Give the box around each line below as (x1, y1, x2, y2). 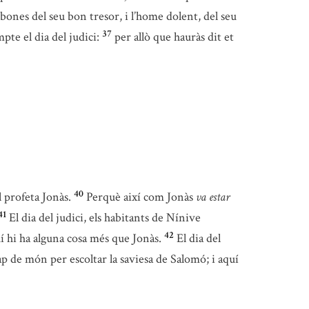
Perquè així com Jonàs (86, 189, 196, 206)
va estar (196, 189, 230, 206)
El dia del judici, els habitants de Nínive (9, 210, 201, 226)
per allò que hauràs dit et (114, 29, 234, 46)
